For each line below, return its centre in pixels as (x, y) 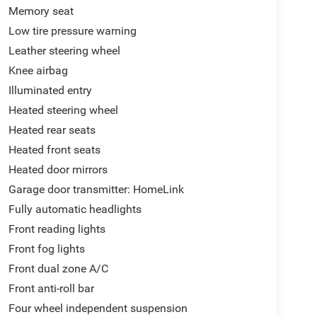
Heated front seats (54, 149)
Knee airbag (38, 70)
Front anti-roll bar (51, 288)
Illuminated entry (50, 90)
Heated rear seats (52, 129)
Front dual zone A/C (58, 268)
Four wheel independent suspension (98, 308)
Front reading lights (57, 229)
